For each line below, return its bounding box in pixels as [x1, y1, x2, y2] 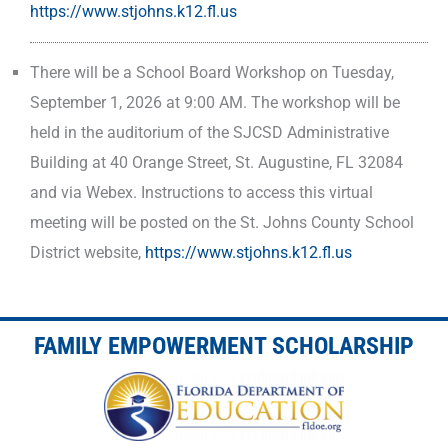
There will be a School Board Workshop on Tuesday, [30, 62, 394, 82]
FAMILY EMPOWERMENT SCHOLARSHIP [34, 332, 414, 361]
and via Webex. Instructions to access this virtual [30, 182, 373, 202]
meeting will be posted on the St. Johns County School [30, 212, 414, 232]
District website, [30, 242, 145, 262]
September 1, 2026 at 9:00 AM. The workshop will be [30, 92, 400, 112]
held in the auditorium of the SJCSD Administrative [30, 122, 389, 142]
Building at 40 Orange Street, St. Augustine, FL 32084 [30, 152, 403, 172]
